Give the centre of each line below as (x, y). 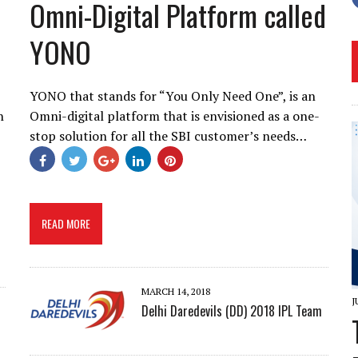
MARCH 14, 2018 (176, 291)
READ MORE (66, 223)
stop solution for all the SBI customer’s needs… (169, 136)
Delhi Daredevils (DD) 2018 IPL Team (232, 311)
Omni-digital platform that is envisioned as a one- (175, 116)
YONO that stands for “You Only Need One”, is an (173, 96)
